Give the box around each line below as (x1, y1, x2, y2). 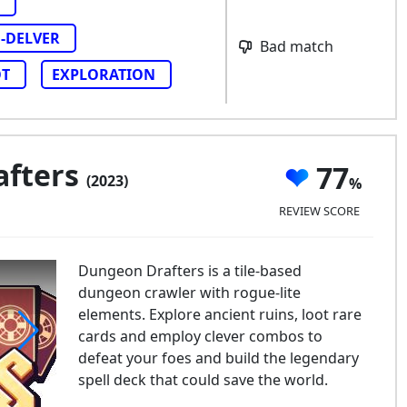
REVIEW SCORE (278, 202, 360, 219)
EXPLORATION (52, 65, 155, 84)
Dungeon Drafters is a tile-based (77, 261, 302, 281)
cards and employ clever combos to (77, 326, 323, 346)
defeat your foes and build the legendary (77, 348, 359, 368)
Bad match (255, 36, 333, 57)
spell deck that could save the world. (77, 370, 328, 390)
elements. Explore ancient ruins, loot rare (77, 304, 362, 324)
